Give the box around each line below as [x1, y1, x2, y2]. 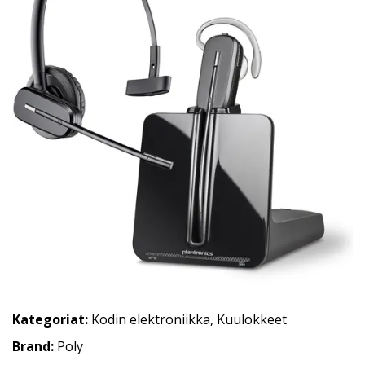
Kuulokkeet [217, 310, 287, 328]
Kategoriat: [12, 310, 88, 328]
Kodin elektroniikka [91, 310, 210, 328]
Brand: [12, 336, 57, 355]
